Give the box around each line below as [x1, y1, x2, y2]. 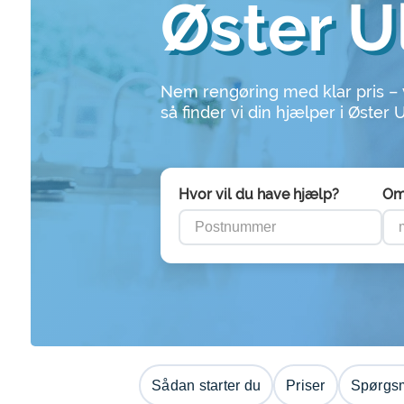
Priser [286, 378, 326, 393]
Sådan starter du [151, 378, 261, 393]
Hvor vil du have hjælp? [178, 186, 339, 203]
